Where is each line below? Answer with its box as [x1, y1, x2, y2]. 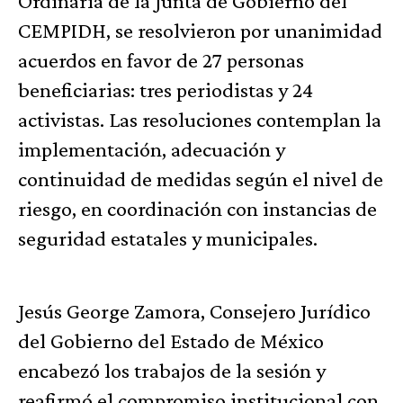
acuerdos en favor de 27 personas [18, 48, 304, 73]
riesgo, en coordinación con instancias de [18, 196, 377, 221]
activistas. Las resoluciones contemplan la [18, 107, 381, 132]
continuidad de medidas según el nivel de [18, 166, 383, 192]
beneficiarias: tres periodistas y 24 [18, 77, 313, 103]
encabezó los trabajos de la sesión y [18, 358, 326, 383]
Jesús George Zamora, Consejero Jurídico [18, 299, 371, 324]
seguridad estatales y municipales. [18, 226, 318, 251]
